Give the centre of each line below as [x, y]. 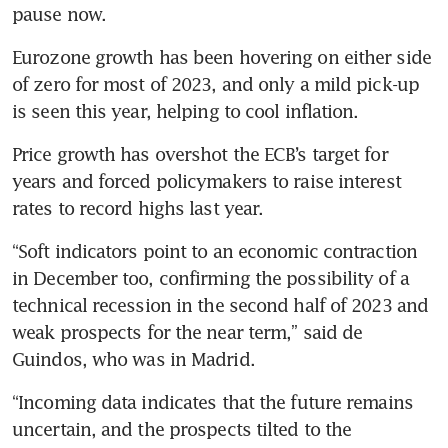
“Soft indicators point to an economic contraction [214, 250]
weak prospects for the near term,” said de [187, 331]
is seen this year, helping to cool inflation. [188, 110]
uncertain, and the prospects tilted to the [182, 428]
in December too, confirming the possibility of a [210, 277]
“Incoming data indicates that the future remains [212, 401]
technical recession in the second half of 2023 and [220, 304]
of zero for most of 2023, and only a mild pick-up [215, 83]
